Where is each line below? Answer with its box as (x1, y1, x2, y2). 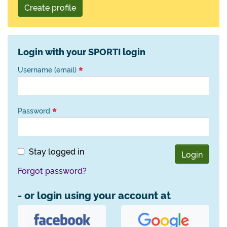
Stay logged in (29, 145, 84, 157)
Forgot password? (18, 165, 87, 176)
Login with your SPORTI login (18, 45, 145, 58)
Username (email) (18, 64, 79, 74)
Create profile (24, 2, 76, 13)
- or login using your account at (18, 188, 171, 202)
